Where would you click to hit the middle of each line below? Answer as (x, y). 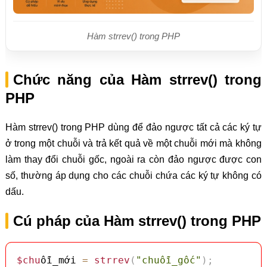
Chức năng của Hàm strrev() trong (137, 80)
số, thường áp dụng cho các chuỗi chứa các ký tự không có (133, 176)
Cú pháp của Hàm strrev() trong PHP (137, 221)
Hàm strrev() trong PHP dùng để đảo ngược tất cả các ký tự (133, 128)
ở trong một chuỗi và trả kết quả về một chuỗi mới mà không (133, 144)
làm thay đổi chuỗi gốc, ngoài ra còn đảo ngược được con (133, 160)
